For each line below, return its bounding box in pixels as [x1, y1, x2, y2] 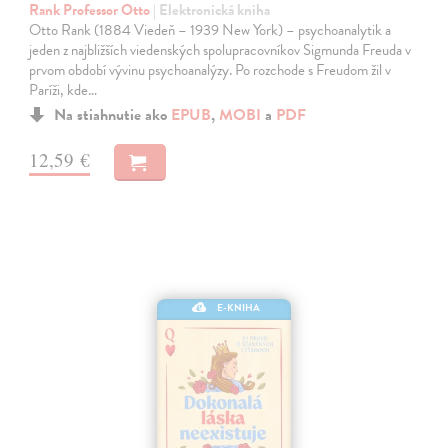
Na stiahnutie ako [54, 103, 172, 128]
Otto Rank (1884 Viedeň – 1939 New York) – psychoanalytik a [29, 19, 392, 42]
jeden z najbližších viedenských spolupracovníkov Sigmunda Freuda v [29, 39, 412, 62]
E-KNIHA [217, 299, 261, 315]
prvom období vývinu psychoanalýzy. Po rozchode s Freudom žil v [29, 59, 392, 82]
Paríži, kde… [29, 79, 98, 102]
